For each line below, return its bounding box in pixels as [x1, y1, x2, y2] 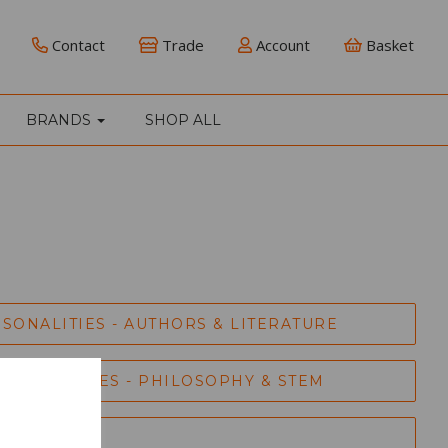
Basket [361, 35, 414, 55]
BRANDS [26, 110, 95, 129]
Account [251, 35, 310, 55]
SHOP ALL [145, 110, 221, 129]
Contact [47, 35, 105, 55]
